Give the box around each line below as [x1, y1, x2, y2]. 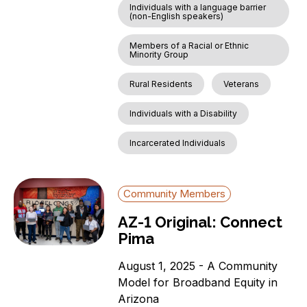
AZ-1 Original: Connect [118, 213, 283, 232]
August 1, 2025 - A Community [118, 259, 278, 273]
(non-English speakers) [130, 11, 224, 22]
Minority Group [130, 49, 189, 60]
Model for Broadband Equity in [118, 275, 278, 290]
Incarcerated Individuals [130, 138, 226, 149]
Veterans [223, 79, 260, 90]
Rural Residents [130, 79, 193, 90]
